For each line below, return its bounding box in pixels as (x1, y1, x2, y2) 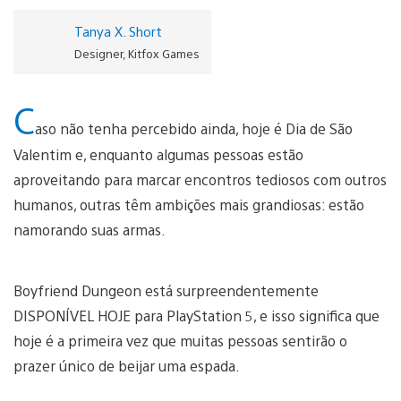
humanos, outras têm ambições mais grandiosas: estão (13, 194, 364, 214)
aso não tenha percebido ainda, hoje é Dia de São (35, 118, 353, 138)
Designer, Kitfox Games (73, 45, 200, 61)
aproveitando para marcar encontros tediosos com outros (13, 169, 387, 189)
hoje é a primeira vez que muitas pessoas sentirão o (13, 330, 347, 350)
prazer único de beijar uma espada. (13, 355, 240, 375)
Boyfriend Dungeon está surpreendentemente (13, 280, 319, 300)
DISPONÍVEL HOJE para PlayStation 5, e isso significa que (13, 305, 380, 325)
